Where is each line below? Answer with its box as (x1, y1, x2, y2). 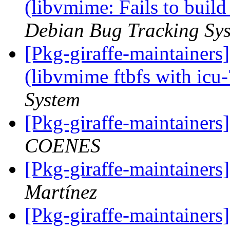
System (25, 88, 80, 111)
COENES (25, 135, 101, 157)
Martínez (25, 181, 97, 203)
